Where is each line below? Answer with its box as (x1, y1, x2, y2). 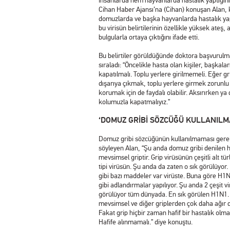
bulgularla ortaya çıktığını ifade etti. (99, 32, 199, 42)
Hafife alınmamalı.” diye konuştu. (99, 217, 193, 226)
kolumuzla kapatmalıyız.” (99, 97, 170, 106)
